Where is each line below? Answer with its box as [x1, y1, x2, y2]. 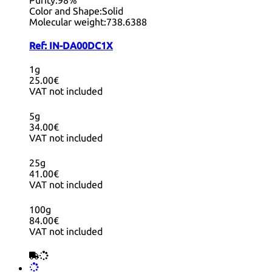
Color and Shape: [29, 5, 102, 16]
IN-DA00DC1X [49, 39, 113, 51]
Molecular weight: [29, 16, 106, 27]
